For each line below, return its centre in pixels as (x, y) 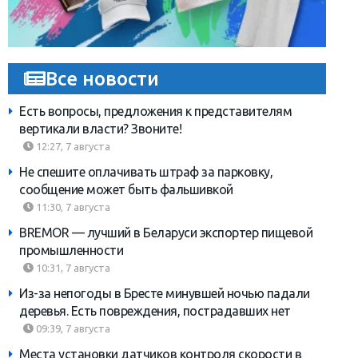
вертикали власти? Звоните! (100, 129)
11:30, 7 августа (72, 207)
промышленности (71, 251)
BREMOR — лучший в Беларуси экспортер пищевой (166, 233)
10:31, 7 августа (72, 268)
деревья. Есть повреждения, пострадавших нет (155, 311)
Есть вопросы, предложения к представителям (155, 111)
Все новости (102, 79)
